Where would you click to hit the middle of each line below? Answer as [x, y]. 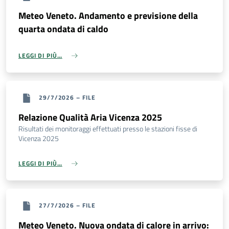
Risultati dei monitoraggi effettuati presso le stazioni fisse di [108, 129]
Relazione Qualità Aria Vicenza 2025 [90, 118]
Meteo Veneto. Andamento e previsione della [108, 16]
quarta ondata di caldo [63, 29]
